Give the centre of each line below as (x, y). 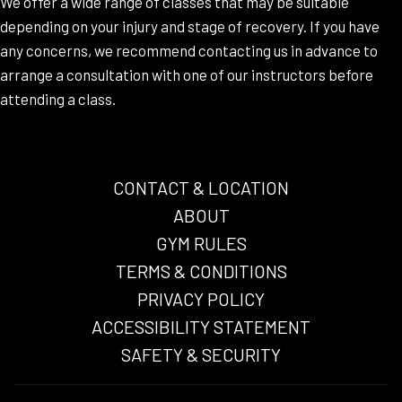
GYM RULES (201, 243)
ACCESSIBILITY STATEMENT (201, 326)
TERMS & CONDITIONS (201, 271)
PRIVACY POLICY (201, 298)
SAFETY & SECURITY (201, 354)
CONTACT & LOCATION (201, 187)
